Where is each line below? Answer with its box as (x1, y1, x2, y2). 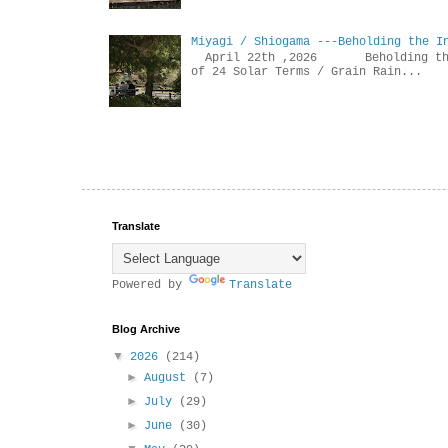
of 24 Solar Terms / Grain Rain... (190, 65, 422, 80)
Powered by (112, 278, 189, 293)
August (144, 371, 194, 386)
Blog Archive (112, 323, 180, 336)
